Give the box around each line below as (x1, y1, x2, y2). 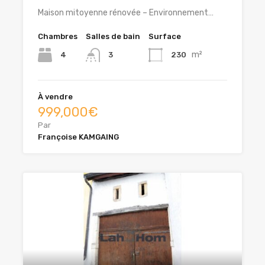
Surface (148, 31, 181, 41)
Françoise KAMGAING (38, 132, 119, 141)
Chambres (38, 31, 77, 41)
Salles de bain (86, 31, 140, 41)
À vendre (38, 92, 73, 101)
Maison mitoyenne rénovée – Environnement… (38, 7, 214, 18)
